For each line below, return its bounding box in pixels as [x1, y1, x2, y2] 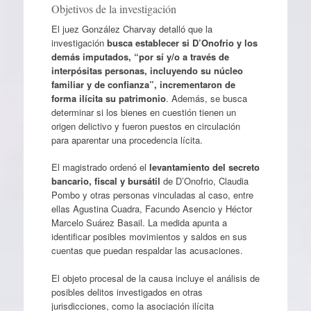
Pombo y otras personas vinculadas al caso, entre [51, 188, 253, 202]
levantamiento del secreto [149, 160, 260, 174]
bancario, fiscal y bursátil [51, 174, 163, 188]
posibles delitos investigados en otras [51, 285, 203, 299]
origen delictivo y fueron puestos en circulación [51, 119, 240, 133]
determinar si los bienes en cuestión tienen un [51, 105, 236, 119]
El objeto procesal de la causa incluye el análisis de [51, 271, 260, 285]
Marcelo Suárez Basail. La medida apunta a [51, 216, 227, 230]
